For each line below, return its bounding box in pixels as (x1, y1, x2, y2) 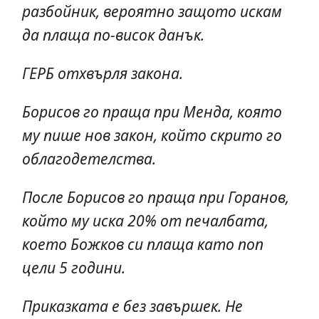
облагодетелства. (21, 148, 156, 169)
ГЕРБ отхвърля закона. (21, 63, 183, 84)
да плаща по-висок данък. (21, 24, 204, 45)
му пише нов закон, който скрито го (21, 125, 282, 146)
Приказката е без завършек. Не (21, 296, 243, 317)
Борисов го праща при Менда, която (21, 101, 282, 122)
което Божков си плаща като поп (21, 234, 263, 255)
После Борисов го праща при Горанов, (21, 187, 289, 208)
